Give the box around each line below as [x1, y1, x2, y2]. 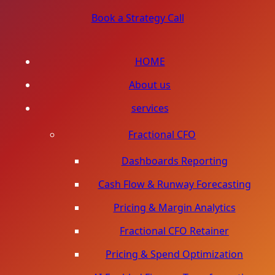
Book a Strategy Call [91, 11, 184, 25]
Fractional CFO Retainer [120, 224, 229, 238]
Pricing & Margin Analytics [113, 201, 236, 214]
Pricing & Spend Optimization [106, 247, 243, 261]
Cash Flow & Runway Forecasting [98, 177, 251, 191]
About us [129, 78, 171, 91]
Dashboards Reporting [121, 154, 228, 168]
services [131, 101, 169, 115]
